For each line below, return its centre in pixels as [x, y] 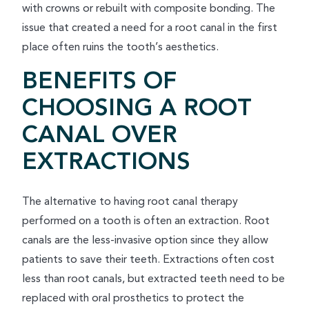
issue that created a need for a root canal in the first [150, 28]
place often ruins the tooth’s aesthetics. [120, 47]
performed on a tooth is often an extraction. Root [146, 221]
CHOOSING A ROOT [137, 108]
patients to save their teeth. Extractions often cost [148, 259]
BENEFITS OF [99, 81]
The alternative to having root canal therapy [130, 201]
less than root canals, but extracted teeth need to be [153, 279]
